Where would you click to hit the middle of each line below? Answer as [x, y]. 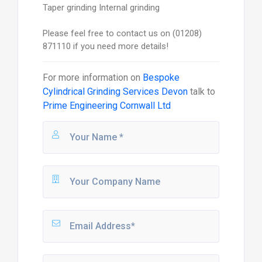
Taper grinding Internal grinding [101, 7]
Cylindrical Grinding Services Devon [115, 91]
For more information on [92, 77]
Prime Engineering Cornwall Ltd [106, 105]
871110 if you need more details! [105, 46]
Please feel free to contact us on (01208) [122, 33]
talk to [201, 91]
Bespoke [161, 77]
